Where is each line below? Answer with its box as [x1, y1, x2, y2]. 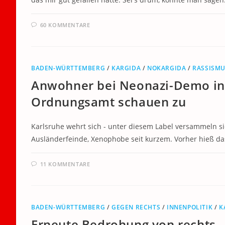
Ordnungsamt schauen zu [31, 93, 186, 110]
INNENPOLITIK [167, 203, 213, 211]
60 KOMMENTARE [40, 21, 90, 29]
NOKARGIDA [147, 64, 186, 72]
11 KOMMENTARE [40, 160, 90, 168]
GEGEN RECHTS [111, 203, 161, 211]
